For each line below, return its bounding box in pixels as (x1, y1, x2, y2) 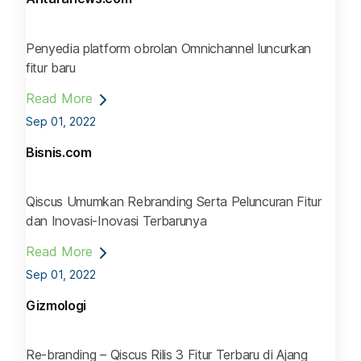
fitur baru (26, 59, 76, 76)
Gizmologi (26, 297, 87, 314)
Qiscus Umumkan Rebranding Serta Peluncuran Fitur (26, 193, 322, 210)
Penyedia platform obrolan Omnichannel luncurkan (26, 39, 311, 56)
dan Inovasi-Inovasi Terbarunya (26, 213, 207, 230)
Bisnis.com (26, 143, 92, 160)
